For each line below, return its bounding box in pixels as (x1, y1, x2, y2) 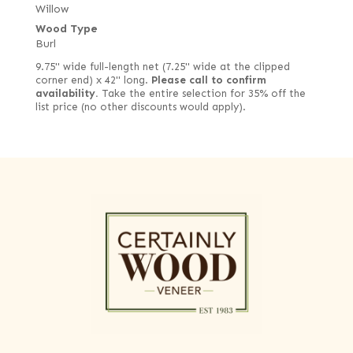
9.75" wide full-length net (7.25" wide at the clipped (35, 61, 290, 74)
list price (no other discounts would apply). (35, 101, 246, 114)
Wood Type (35, 22, 98, 36)
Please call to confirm (150, 74, 266, 87)
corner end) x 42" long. (35, 74, 151, 87)
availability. (35, 87, 98, 101)
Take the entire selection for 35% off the (98, 87, 306, 101)
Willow (35, 2, 69, 17)
